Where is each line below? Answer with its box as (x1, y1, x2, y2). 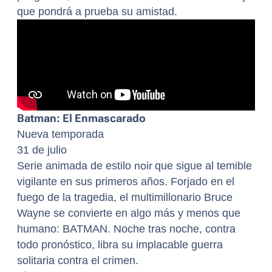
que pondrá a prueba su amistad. (17, 5, 177, 18)
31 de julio (17, 144, 67, 157)
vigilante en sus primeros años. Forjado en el (17, 175, 234, 188)
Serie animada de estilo (17, 160, 134, 172)
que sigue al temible (155, 160, 252, 172)
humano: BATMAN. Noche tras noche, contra (17, 223, 236, 236)
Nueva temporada (17, 128, 104, 141)
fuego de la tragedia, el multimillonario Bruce (17, 191, 233, 204)
